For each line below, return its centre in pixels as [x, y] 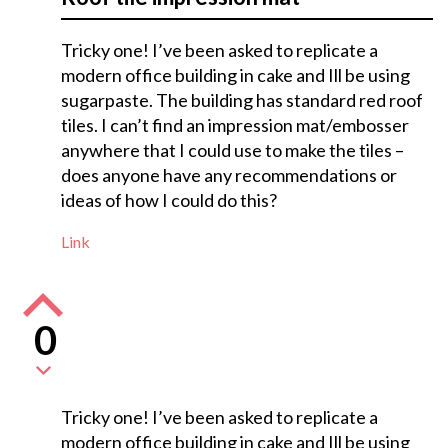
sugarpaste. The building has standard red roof [241, 100]
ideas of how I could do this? [168, 200]
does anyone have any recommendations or [228, 175]
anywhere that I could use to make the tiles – [232, 150]
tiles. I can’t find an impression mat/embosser [234, 125]
